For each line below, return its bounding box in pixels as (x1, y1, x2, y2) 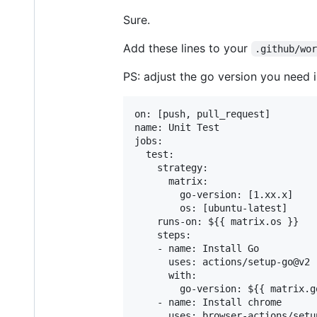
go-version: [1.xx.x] (134, 188, 293, 200)
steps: (134, 229, 191, 241)
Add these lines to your (123, 40, 251, 55)
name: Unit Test (134, 121, 219, 133)
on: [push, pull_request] (134, 108, 270, 120)
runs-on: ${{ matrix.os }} (134, 215, 299, 227)
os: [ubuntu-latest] (134, 202, 287, 214)
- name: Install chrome (134, 296, 282, 308)
